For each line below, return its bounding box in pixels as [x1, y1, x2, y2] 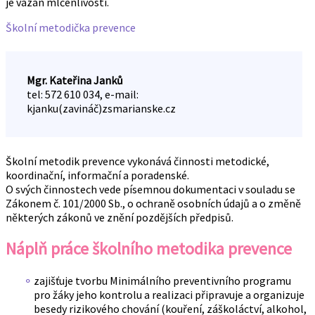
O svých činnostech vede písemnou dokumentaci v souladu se [6, 182, 295, 197]
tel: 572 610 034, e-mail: [27, 87, 139, 102]
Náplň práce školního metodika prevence [6, 238, 292, 260]
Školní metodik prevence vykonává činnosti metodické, [6, 154, 269, 169]
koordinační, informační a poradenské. [6, 168, 189, 183]
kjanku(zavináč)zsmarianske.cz [27, 101, 176, 116]
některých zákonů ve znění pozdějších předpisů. [6, 210, 233, 225]
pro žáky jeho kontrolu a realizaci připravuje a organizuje [34, 287, 304, 302]
